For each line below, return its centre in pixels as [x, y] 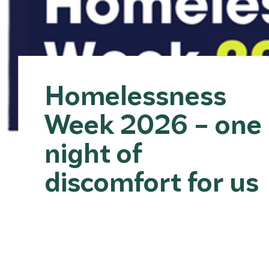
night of [93, 152]
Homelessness [135, 94]
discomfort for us [152, 180]
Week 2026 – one [153, 123]
